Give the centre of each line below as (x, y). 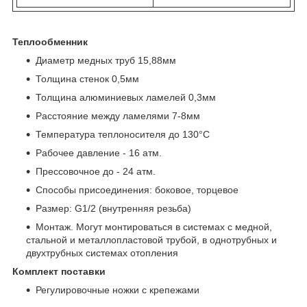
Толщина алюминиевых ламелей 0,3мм (126, 97)
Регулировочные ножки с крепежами (118, 290)
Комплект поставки (59, 271)
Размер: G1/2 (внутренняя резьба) (113, 208)
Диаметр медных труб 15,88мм (106, 60)
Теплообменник (50, 41)
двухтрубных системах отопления (102, 253)
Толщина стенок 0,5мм (87, 78)
